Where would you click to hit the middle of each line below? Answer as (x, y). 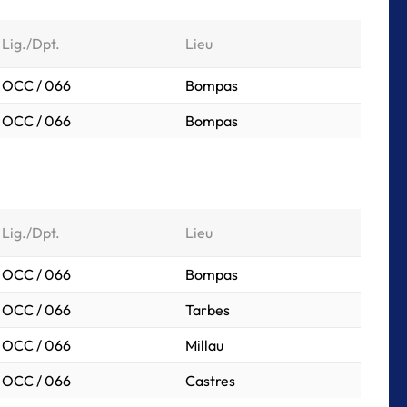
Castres (210, 381)
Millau (204, 345)
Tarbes (208, 310)
